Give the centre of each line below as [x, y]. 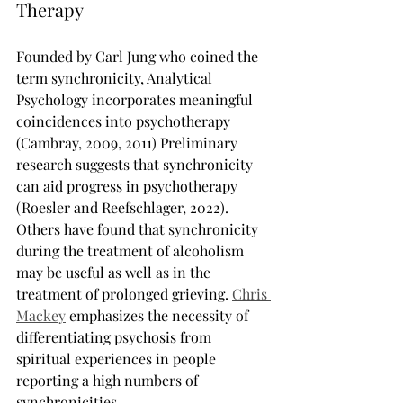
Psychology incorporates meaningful [136, 99]
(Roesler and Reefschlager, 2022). [124, 207]
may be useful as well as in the [115, 272]
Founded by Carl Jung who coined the [139, 56]
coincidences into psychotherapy [125, 121]
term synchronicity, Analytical [116, 78]
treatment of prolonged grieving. [124, 294]
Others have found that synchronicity [139, 229]
